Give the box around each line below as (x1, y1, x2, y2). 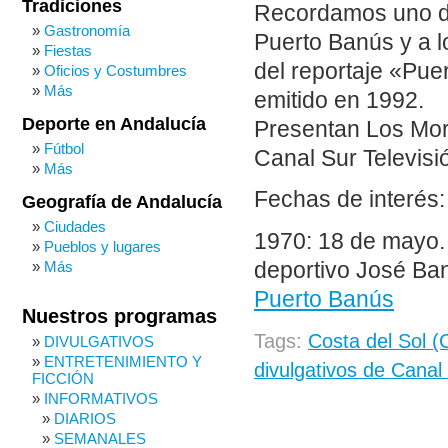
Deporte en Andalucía (22, 114, 206, 134)
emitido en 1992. (254, 87, 424, 113)
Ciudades (44, 218, 106, 235)
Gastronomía (44, 22, 130, 39)
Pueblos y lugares (44, 238, 161, 255)
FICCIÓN (32, 370, 94, 387)
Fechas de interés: (254, 187, 445, 213)
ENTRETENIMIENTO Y (44, 353, 202, 370)
